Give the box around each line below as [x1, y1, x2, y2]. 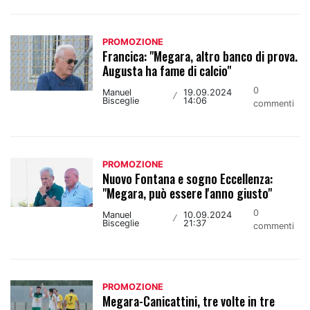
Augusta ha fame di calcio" [102, 61, 232, 80]
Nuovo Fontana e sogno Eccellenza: [102, 169, 273, 188]
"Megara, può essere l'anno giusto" [102, 183, 273, 202]
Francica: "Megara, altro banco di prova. [102, 46, 298, 65]
